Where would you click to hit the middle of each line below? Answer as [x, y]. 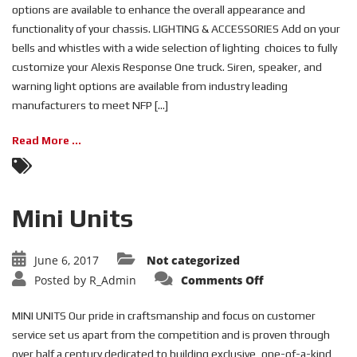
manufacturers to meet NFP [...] [90, 105]
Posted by [60, 280]
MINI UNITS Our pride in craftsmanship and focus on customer [164, 316]
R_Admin [113, 280]
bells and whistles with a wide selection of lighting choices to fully [175, 48]
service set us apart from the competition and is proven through [171, 335]
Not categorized [193, 260]
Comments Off [222, 280]
